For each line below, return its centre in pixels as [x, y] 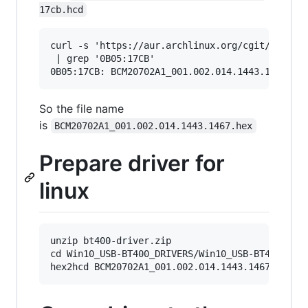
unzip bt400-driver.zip [111, 240]
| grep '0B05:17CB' [102, 59]
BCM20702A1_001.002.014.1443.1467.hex [154, 126]
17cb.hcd [61, 10]
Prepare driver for [132, 164]
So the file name [81, 109]
